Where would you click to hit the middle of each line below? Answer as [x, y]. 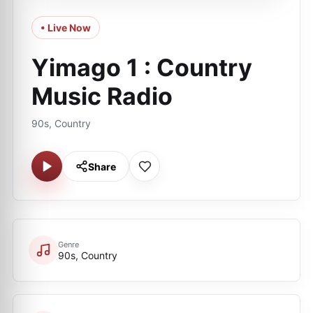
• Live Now [66, 28]
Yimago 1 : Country [142, 67]
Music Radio [102, 96]
